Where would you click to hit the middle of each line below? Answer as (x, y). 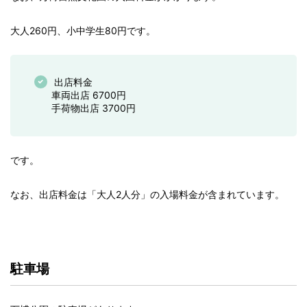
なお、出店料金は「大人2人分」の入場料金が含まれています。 (147, 195)
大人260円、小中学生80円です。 (83, 31)
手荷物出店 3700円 (94, 108)
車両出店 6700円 (89, 95)
